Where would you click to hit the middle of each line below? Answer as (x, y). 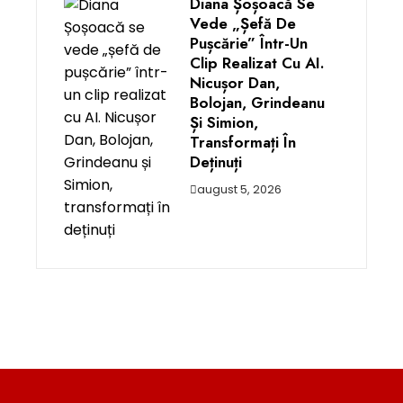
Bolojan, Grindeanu (257, 103)
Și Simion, (224, 122)
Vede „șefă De (243, 23)
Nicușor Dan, (235, 83)
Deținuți (216, 162)
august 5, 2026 (239, 189)
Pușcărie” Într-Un (249, 43)
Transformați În (243, 142)
